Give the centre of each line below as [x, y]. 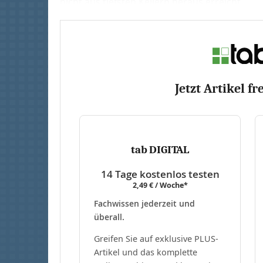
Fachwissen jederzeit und [144, 203]
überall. [109, 217]
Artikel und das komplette [146, 252]
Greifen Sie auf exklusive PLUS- [156, 238]
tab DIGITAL [160, 149]
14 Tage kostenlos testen [160, 174]
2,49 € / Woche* [160, 185]
